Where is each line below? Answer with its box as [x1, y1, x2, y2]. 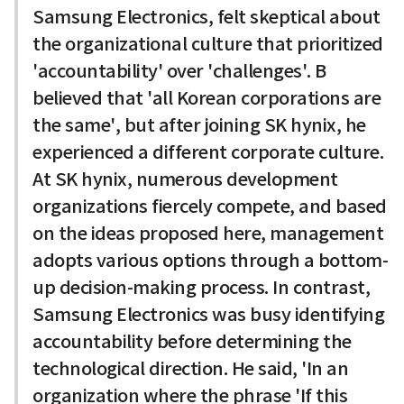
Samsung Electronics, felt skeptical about [32, 5, 381, 29]
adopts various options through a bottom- [32, 248, 388, 272]
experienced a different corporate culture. [32, 140, 383, 164]
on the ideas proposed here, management [32, 221, 383, 245]
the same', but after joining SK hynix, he [32, 113, 366, 137]
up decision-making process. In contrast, [32, 275, 370, 299]
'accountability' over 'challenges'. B [32, 59, 326, 83]
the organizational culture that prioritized [32, 32, 383, 56]
